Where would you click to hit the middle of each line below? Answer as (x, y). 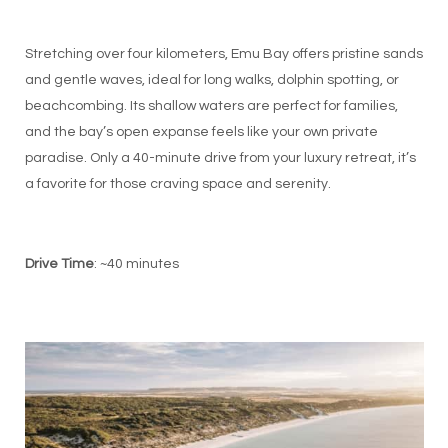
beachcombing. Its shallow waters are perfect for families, (211, 105)
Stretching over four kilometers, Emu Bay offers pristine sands (223, 53)
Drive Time (59, 263)
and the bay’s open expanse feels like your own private (201, 131)
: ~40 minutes (136, 263)
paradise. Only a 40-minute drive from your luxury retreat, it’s (220, 157)
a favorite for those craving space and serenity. (177, 183)
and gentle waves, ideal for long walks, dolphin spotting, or (211, 79)
